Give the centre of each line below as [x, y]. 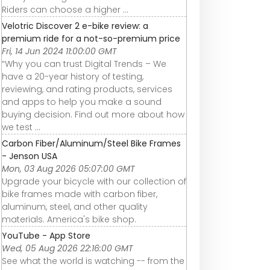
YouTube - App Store [46, 236]
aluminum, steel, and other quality [75, 207]
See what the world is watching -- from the [93, 261]
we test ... [21, 127]
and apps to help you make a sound [82, 102]
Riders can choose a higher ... [65, 10]
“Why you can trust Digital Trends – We [84, 64]
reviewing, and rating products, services [87, 89]
